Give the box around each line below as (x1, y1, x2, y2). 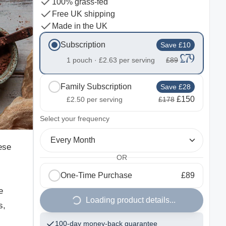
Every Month (50, 136, 95, 144)
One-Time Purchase (61, 171, 132, 180)
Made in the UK (52, 22, 107, 30)
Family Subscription (61, 82, 132, 91)
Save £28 (160, 82, 191, 91)
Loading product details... (86, 196, 176, 204)
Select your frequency (40, 115, 109, 123)
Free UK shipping (52, 10, 115, 18)
